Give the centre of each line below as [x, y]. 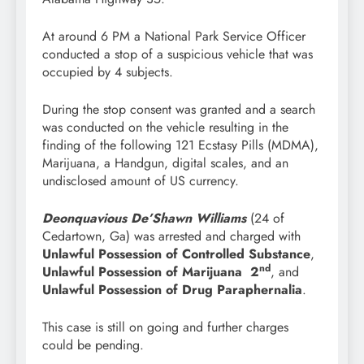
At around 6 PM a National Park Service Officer [174, 37]
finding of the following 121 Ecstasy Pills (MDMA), [180, 145]
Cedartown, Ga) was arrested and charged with [171, 236]
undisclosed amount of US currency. [143, 181]
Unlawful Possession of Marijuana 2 [151, 272]
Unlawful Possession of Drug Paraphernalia [172, 290]
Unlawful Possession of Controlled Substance [176, 254]
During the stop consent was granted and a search [179, 110]
